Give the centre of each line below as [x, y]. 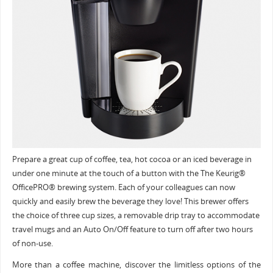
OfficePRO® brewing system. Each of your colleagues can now [123, 187]
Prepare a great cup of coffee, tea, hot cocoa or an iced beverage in [132, 159]
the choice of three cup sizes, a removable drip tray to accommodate [136, 215]
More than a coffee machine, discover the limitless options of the [136, 265]
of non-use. [32, 243]
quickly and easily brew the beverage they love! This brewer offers [130, 201]
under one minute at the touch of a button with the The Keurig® [129, 173]
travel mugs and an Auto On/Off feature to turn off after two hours [132, 229]
